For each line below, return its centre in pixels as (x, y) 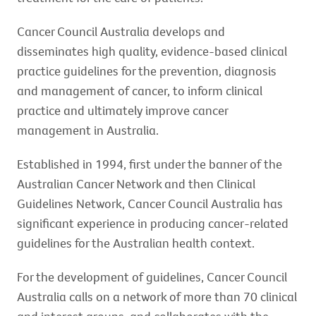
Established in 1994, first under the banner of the (150, 164)
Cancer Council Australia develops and (121, 31)
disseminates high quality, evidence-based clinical (152, 51)
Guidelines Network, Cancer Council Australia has (150, 203)
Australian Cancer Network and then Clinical (136, 184)
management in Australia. (88, 130)
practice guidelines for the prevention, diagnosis (147, 71)
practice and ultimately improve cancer (122, 110)
